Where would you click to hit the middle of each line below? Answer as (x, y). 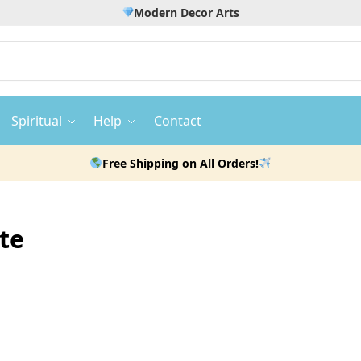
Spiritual (36, 121)
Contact (178, 121)
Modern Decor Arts (187, 12)
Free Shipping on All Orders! (180, 163)
